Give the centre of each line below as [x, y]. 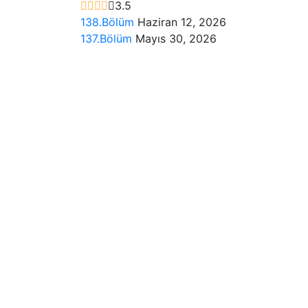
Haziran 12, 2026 [182, 22]
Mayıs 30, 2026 [176, 38]
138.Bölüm [109, 22]
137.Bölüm [108, 38]
